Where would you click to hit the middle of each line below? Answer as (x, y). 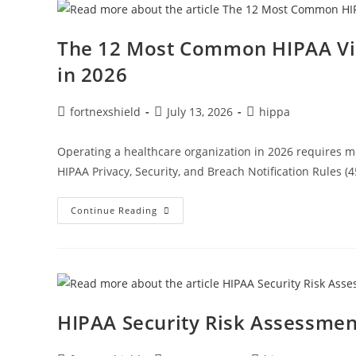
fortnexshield (105, 111)
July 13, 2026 (200, 111)
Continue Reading (114, 210)
